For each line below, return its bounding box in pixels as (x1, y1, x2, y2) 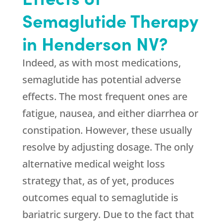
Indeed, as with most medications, (22, 56, 181, 70)
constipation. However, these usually (22, 123, 192, 137)
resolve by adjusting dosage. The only (22, 140, 193, 154)
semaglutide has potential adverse (22, 73, 181, 87)
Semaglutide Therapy (22, 8, 198, 33)
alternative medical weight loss (22, 157, 165, 171)
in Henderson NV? (22, 31, 168, 55)
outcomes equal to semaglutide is (22, 191, 178, 205)
